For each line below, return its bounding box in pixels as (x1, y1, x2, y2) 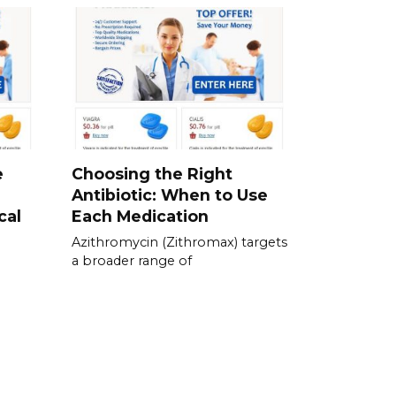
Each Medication (72, 206, 209, 225)
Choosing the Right (72, 164, 232, 183)
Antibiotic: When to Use (72, 185, 268, 204)
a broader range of (72, 252, 192, 269)
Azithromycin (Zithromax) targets (72, 233, 287, 250)
